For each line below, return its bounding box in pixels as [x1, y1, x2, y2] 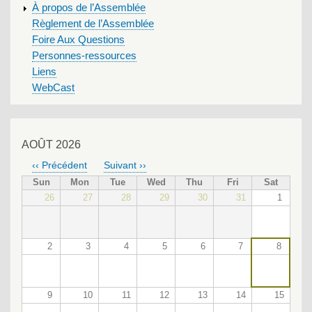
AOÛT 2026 [22, 139, 81, 151]
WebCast [31, 81, 75, 93]
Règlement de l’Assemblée [31, 18, 154, 30]
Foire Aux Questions [31, 33, 125, 45]
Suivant [103, 160, 136, 171]
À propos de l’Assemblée [31, 2, 146, 14]
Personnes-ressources [31, 49, 136, 61]
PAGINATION [22, 170, 85, 182]
